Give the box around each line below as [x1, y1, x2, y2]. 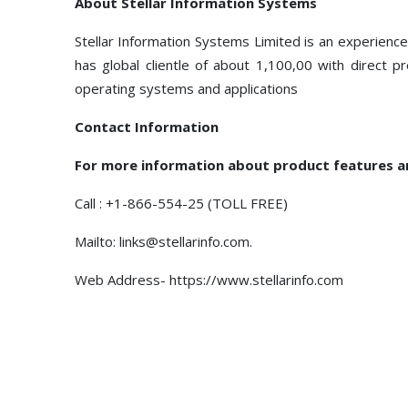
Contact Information [74, 117, 219, 136]
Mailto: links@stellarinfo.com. [74, 231, 252, 250]
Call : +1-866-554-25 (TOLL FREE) [74, 193, 288, 212]
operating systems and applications [74, 78, 298, 97]
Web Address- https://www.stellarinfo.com [74, 270, 343, 289]
